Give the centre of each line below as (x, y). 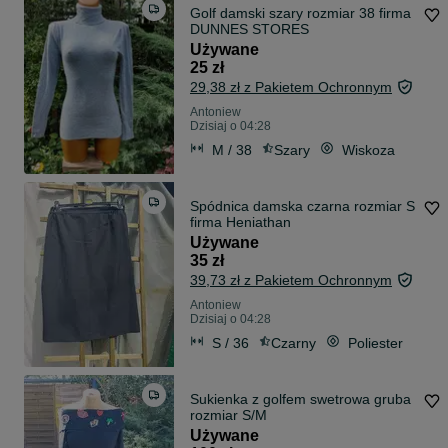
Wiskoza (368, 149)
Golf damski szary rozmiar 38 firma (300, 13)
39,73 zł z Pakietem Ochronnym (291, 280)
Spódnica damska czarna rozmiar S (302, 206)
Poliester (375, 342)
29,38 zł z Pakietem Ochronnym (291, 87)
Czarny (293, 342)
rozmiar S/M (228, 415)
